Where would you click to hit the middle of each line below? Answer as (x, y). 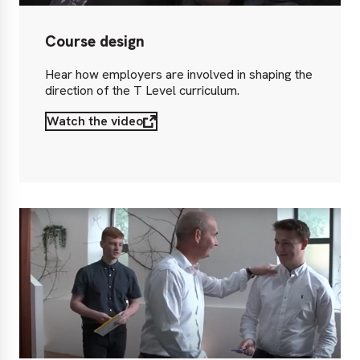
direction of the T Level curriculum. (142, 90)
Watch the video (95, 121)
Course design (95, 41)
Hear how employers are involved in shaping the (179, 74)
